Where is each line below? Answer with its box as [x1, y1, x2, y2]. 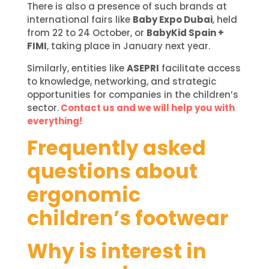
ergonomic [26, 181, 141, 210]
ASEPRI [126, 61, 159, 74]
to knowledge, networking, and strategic [26, 74, 216, 88]
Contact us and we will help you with [60, 101, 235, 114]
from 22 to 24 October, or [26, 26, 147, 40]
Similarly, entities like [26, 61, 127, 74]
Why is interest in [26, 237, 207, 266]
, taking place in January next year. [46, 40, 210, 53]
